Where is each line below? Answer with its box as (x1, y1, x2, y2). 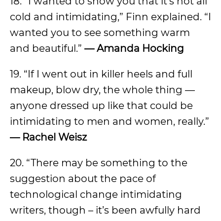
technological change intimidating (10, 188, 182, 200)
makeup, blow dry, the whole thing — (10, 84, 195, 96)
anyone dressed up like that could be (10, 100, 193, 111)
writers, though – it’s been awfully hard (10, 204, 201, 216)
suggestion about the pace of (10, 173, 156, 184)
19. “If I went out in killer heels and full (10, 68, 192, 80)
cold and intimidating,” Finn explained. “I (10, 11, 211, 23)
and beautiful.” (10, 42, 84, 54)
